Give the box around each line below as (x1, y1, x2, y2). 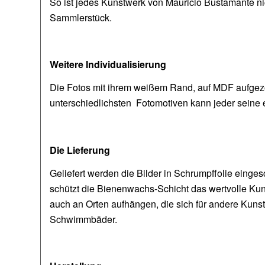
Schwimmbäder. (50, 212, 120, 227)
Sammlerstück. (50, 10, 115, 24)
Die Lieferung (50, 143, 113, 157)
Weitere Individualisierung (50, 57, 167, 71)
